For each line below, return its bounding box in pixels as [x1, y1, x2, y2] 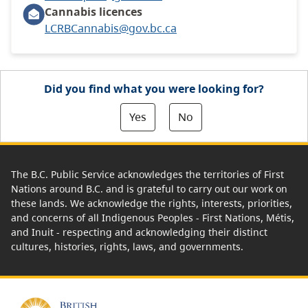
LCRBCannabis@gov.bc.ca [45, 20, 177, 36]
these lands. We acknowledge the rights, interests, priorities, [11, 196, 292, 210]
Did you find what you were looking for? [44, 80, 264, 96]
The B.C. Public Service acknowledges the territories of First [11, 167, 284, 181]
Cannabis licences [45, 3, 142, 19]
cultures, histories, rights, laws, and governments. [11, 239, 243, 253]
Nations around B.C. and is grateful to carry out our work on [11, 181, 287, 195]
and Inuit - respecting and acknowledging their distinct [11, 225, 267, 239]
